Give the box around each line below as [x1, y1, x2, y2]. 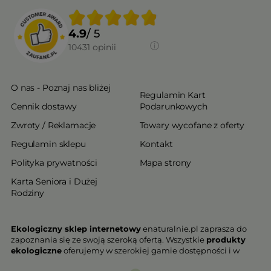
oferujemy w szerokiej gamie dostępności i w [62, 246, 240, 256]
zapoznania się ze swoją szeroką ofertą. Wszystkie [11, 235, 206, 245]
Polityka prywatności [11, 157, 98, 169]
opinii [93, 41, 116, 53]
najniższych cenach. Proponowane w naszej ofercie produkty [11, 256, 250, 267]
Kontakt [139, 139, 173, 150]
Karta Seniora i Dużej [11, 176, 98, 188]
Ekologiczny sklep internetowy [11, 224, 141, 234]
